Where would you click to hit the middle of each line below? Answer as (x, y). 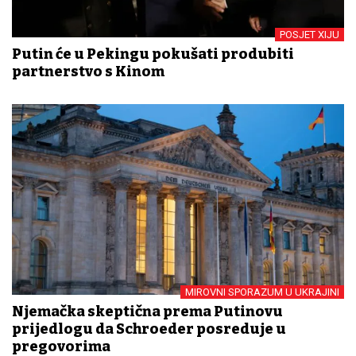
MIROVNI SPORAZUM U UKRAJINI (262, 292)
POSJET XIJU (310, 34)
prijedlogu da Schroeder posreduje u (149, 329)
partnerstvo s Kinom (88, 71)
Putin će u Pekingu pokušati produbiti (153, 54)
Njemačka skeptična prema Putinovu (147, 311)
